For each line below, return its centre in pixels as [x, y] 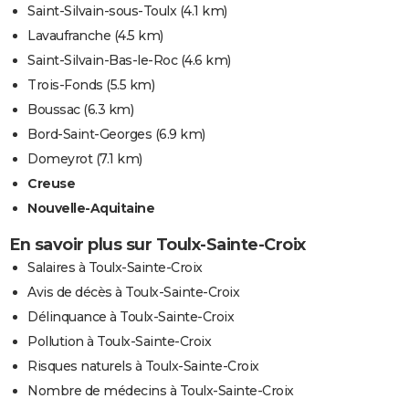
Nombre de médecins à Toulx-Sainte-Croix [161, 391]
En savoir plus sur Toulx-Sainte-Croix [157, 245]
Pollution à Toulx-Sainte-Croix [119, 342]
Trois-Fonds [65, 85]
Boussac [54, 110]
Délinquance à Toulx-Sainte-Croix [131, 317]
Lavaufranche [69, 36]
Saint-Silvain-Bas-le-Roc [102, 61]
